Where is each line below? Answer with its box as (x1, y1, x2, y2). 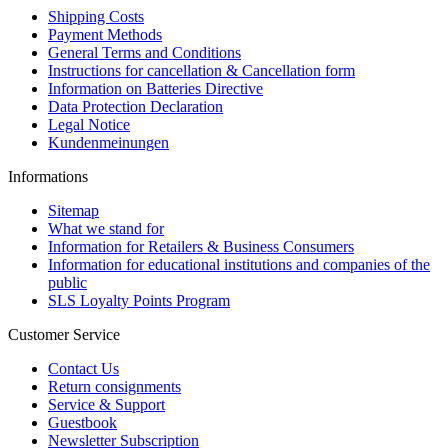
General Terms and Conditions (48, 44, 241, 62)
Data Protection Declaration (48, 98, 223, 116)
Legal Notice (48, 116, 130, 134)
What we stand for (48, 220, 164, 238)
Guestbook (48, 414, 117, 432)
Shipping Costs (48, 8, 144, 26)
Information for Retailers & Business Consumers (48, 238, 354, 256)
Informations (8, 168, 88, 186)
